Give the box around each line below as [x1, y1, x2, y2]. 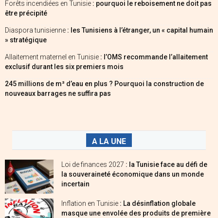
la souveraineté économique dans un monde [61, 170, 204, 178]
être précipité [5, 9, 47, 17]
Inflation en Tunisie [61, 199, 120, 207]
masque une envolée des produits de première [61, 209, 211, 217]
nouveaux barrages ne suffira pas [5, 89, 111, 97]
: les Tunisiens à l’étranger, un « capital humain [67, 26, 213, 34]
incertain [61, 180, 90, 188]
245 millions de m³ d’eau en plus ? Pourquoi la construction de [5, 79, 204, 88]
